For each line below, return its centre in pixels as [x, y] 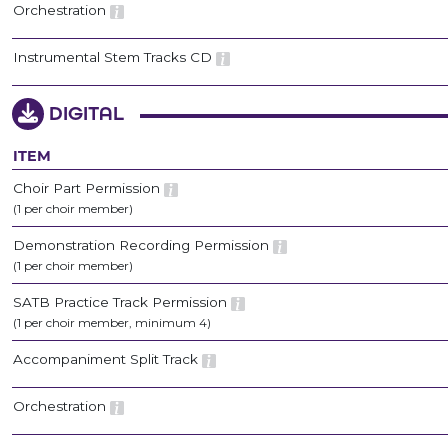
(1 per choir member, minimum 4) [112, 323]
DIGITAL [84, 113]
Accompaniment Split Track [107, 359]
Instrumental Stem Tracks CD [114, 57]
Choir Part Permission [88, 188]
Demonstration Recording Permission [143, 245]
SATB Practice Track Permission [122, 302]
